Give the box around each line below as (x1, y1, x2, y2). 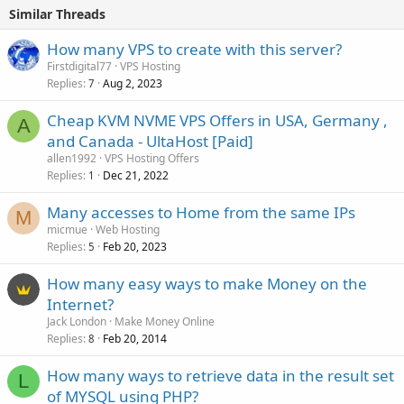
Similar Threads (9, 5, 106, 23)
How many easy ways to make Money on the (47, 273, 367, 294)
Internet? (47, 294, 114, 315)
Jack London (47, 314, 106, 329)
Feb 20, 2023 (103, 239, 167, 254)
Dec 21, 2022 (103, 168, 169, 183)
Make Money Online (115, 314, 215, 329)
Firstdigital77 (47, 59, 112, 74)
